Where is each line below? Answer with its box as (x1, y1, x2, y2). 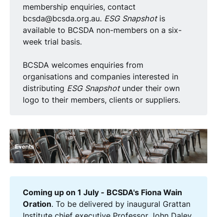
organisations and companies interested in (23, 72, 179, 82)
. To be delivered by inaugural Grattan (51, 199, 191, 209)
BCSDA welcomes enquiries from (23, 60, 144, 70)
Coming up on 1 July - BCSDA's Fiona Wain (23, 187, 183, 197)
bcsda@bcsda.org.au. (23, 14, 105, 24)
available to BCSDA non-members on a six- (23, 25, 182, 35)
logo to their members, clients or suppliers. (23, 95, 181, 105)
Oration (23, 199, 52, 209)
